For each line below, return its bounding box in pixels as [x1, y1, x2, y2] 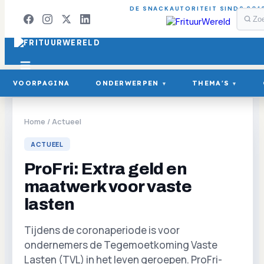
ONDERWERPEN [95, 79, 159, 87]
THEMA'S [192, 79, 230, 87]
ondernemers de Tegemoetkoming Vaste [24, 238, 217, 252]
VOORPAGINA [13, 79, 70, 87]
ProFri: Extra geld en [24, 160, 187, 178]
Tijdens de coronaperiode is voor [24, 223, 180, 237]
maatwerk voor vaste [24, 177, 192, 196]
